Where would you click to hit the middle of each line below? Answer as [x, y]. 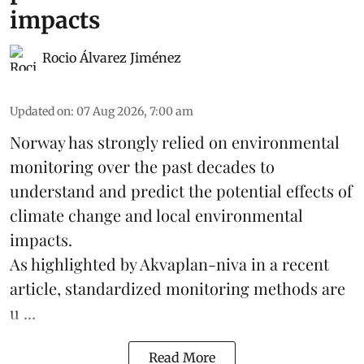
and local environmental [212, 215]
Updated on [40, 112]
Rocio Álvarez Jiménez [112, 58]
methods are [299, 288]
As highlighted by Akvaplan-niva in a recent [169, 264]
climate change [65, 215]
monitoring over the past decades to [142, 167]
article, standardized [88, 288]
